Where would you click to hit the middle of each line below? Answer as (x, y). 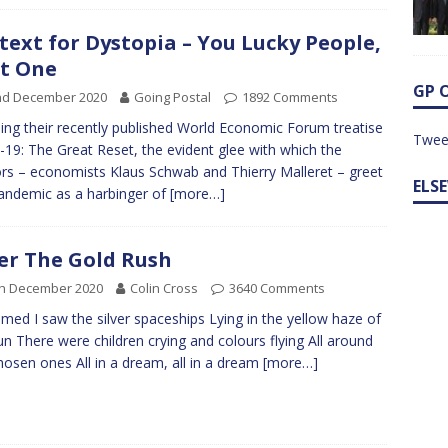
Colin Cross (164, 288)
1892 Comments (290, 96)
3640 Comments (277, 288)
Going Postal (172, 96)
